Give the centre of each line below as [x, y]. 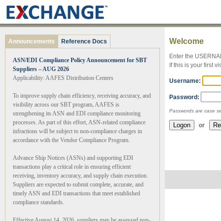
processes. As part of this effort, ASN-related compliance [79, 122]
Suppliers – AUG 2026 [41, 69]
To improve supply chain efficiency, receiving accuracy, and [82, 96]
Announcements [32, 41]
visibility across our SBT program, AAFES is [66, 105]
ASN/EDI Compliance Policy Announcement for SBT [80, 60]
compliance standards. [38, 202]
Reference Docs [84, 41]
